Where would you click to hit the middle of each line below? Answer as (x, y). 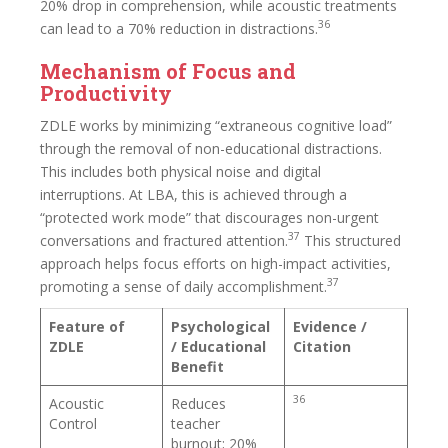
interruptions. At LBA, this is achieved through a (193, 194)
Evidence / (330, 326)
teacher (195, 423)
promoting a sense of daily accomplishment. (183, 286)
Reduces (198, 403)
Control (73, 423)
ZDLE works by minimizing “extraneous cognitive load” (216, 125)
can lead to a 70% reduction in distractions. (179, 28)
